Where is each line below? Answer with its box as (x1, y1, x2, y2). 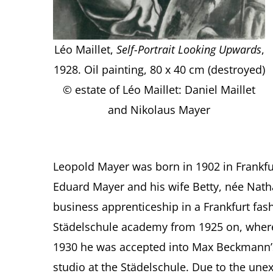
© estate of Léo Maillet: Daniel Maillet (63, 82, 256, 97)
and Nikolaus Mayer (108, 102, 211, 118)
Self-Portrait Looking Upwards (116, 42, 261, 57)
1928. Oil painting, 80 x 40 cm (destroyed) (53, 62, 265, 77)
